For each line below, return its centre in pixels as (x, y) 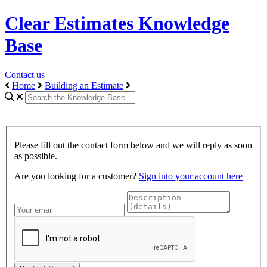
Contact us (25, 74)
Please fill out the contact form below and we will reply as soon (133, 145)
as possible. (36, 156)
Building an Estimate (84, 85)
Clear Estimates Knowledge (117, 24)
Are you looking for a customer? (77, 176)
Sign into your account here (191, 176)
